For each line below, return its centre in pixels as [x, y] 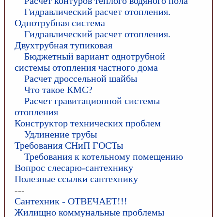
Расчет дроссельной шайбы [81, 78]
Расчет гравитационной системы [92, 101]
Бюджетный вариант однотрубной [95, 56]
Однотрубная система [60, 23]
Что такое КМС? [58, 89]
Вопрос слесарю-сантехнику [74, 167]
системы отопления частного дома [86, 67]
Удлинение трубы [61, 134]
